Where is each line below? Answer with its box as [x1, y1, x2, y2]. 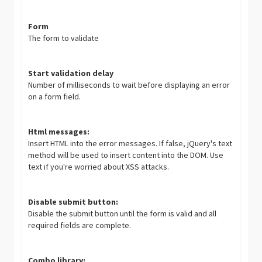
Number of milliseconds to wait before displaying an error [28, 79, 230, 90]
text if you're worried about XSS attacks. [28, 161, 170, 172]
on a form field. [28, 91, 81, 102]
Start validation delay [28, 67, 114, 78]
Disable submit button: [28, 196, 119, 207]
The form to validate [28, 32, 99, 43]
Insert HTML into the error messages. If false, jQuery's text [28, 137, 233, 149]
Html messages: [28, 126, 90, 137]
